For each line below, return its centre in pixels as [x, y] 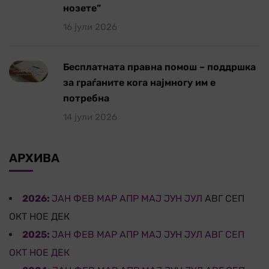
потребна [86, 98]
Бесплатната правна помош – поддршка [159, 67]
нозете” [82, 8]
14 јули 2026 [90, 117]
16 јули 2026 [90, 27]
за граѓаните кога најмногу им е [139, 82]
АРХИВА [34, 158]
